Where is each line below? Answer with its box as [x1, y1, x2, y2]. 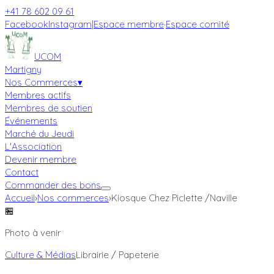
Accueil [5, 192, 35, 204]
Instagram [48, 18, 92, 30]
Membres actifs [5, 89, 71, 101]
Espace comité [166, 18, 229, 30]
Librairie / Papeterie [76, 249, 159, 261]
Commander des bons [5, 179, 101, 191]
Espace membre [94, 18, 164, 30]
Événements [5, 115, 57, 127]
